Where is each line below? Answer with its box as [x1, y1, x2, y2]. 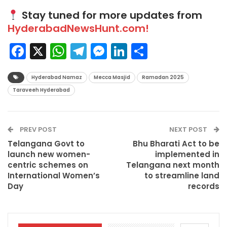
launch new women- [8, 148, 90, 160]
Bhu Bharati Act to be [133, 138, 219, 149]
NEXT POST [169, 124, 209, 134]
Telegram [87, 41, 152, 61]
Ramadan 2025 [142, 73, 184, 81]
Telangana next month [126, 159, 219, 170]
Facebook [26, 41, 93, 61]
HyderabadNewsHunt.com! [8, 21, 149, 35]
